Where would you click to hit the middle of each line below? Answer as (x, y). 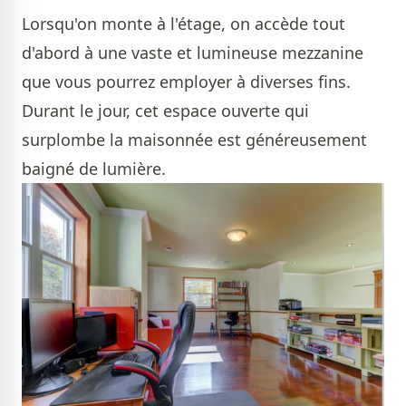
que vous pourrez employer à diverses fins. (186, 82)
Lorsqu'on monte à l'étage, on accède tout (184, 24)
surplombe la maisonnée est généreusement (194, 140)
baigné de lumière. (94, 169)
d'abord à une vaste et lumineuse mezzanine (193, 53)
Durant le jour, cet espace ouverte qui (165, 111)
